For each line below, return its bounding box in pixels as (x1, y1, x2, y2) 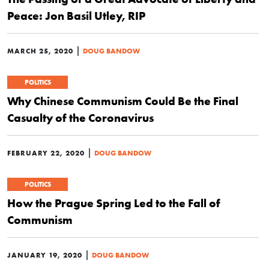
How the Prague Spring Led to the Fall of (7, 196, 220, 210)
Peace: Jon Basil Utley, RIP (7, 8, 145, 23)
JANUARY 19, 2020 (7, 250, 82, 259)
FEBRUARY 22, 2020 (7, 148, 85, 157)
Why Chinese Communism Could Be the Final (7, 94, 238, 108)
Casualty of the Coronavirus (7, 110, 154, 125)
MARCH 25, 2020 (7, 46, 73, 55)
